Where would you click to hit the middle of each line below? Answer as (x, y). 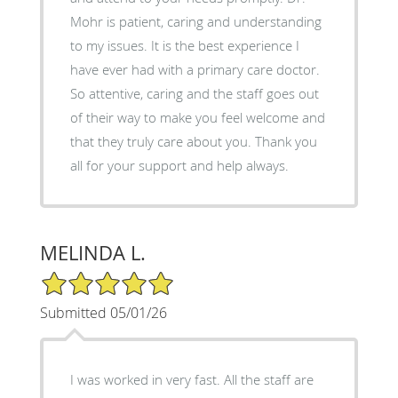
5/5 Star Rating (84, 277)
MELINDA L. (92, 252)
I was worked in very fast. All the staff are (191, 379)
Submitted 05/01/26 (103, 312)
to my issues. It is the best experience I (110, 45)
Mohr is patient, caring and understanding (195, 21)
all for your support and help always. (179, 165)
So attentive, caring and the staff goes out (194, 93)
